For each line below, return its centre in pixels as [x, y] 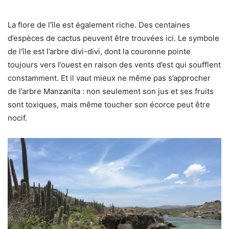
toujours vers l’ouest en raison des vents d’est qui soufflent [114, 65]
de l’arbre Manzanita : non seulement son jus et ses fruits [111, 91]
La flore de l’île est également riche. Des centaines [99, 25]
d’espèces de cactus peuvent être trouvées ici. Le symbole [113, 38]
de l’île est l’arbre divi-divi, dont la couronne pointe [99, 52]
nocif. [17, 118]
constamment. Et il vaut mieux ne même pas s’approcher [109, 78]
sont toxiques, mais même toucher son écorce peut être [109, 105]
